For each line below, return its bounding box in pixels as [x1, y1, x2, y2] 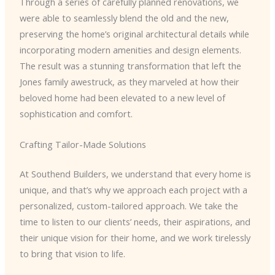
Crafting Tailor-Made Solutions [19, 137, 146, 150]
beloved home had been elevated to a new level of [19, 91, 225, 104]
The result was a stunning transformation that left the [19, 60, 241, 72]
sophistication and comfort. [19, 107, 133, 120]
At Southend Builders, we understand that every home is [19, 167, 251, 180]
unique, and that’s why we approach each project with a [19, 183, 247, 196]
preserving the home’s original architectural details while [19, 28, 249, 41]
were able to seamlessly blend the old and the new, [19, 12, 229, 25]
